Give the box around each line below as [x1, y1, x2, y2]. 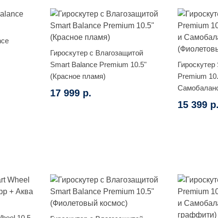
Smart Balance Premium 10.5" [50, 60, 146, 69]
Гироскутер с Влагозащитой [50, 48, 143, 57]
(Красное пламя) [50, 72, 106, 80]
